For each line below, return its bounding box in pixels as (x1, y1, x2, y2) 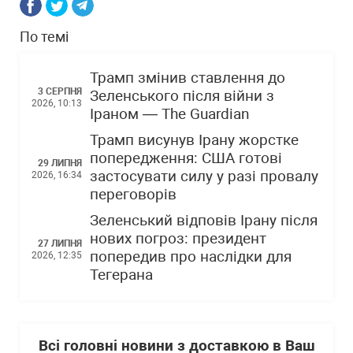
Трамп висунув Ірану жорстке (90, 132, 299, 149)
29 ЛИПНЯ (38, 157, 82, 169)
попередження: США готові (90, 150, 282, 167)
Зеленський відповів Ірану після (90, 212, 318, 229)
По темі (20, 28, 69, 45)
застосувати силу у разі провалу (90, 168, 318, 185)
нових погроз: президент (90, 230, 266, 247)
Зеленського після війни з (90, 87, 274, 105)
